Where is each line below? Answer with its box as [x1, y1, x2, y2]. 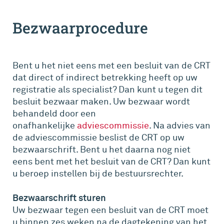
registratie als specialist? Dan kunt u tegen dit [12, 84, 202, 96]
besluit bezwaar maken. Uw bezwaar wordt [12, 96, 190, 108]
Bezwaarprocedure [12, 18, 148, 38]
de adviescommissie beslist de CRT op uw [12, 132, 184, 144]
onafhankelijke [12, 120, 77, 132]
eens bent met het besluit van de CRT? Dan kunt [12, 156, 210, 168]
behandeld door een [12, 108, 96, 120]
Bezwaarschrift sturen [12, 192, 106, 204]
